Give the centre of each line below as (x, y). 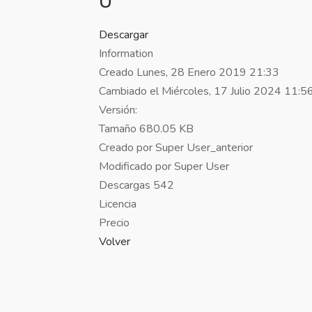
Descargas (125, 185)
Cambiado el (130, 91)
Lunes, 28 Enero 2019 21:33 (208, 72)
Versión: (118, 110)
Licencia (118, 204)
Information (126, 54)
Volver (115, 242)
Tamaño (118, 129)
